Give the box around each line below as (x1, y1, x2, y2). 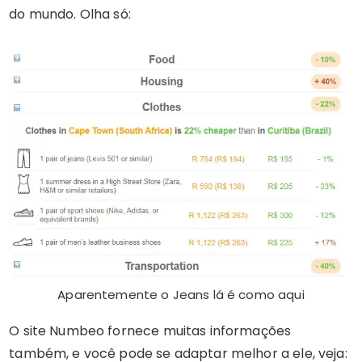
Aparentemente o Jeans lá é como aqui (57, 285, 305, 303)
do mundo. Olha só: (9, 5, 131, 23)
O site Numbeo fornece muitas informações (9, 321, 292, 340)
